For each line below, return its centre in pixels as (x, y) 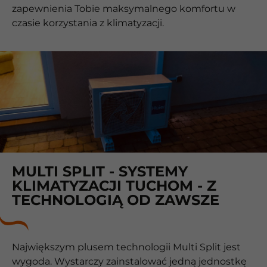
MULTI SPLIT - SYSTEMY (100, 171)
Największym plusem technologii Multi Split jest (126, 247)
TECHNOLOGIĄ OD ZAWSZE (116, 200)
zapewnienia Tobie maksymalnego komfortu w (124, 9)
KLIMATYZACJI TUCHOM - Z (114, 185)
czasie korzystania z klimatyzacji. (88, 23)
